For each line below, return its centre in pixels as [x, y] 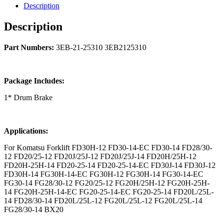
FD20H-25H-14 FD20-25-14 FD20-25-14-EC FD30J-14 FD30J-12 [110, 165]
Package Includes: [34, 81]
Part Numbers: [29, 47]
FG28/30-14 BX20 [34, 209]
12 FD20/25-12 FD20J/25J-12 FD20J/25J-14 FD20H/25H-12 [100, 156]
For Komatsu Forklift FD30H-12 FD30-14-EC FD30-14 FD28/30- [108, 147]
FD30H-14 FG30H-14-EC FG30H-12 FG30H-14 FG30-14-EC [104, 174]
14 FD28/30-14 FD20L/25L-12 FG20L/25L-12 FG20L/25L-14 [103, 200]
